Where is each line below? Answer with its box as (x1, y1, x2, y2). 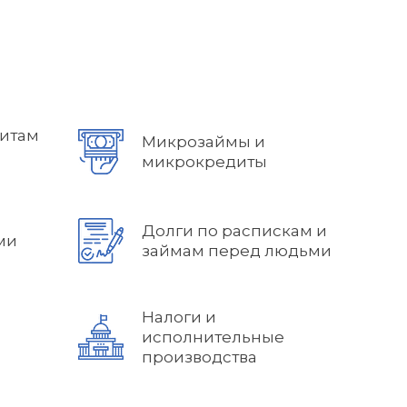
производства (142, 348, 257, 366)
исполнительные (142, 328, 284, 346)
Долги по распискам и (142, 222, 327, 240)
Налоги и (142, 308, 216, 326)
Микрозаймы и (142, 133, 265, 151)
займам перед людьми (142, 242, 332, 260)
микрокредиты (142, 153, 267, 171)
